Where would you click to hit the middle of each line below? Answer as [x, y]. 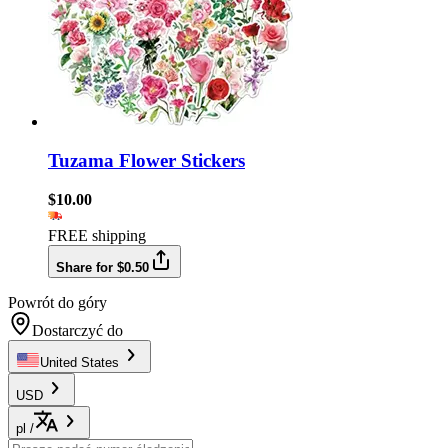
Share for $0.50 [102, 267]
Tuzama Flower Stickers [146, 161]
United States [79, 362]
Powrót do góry [57, 302]
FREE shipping [97, 235]
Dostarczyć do [77, 330]
